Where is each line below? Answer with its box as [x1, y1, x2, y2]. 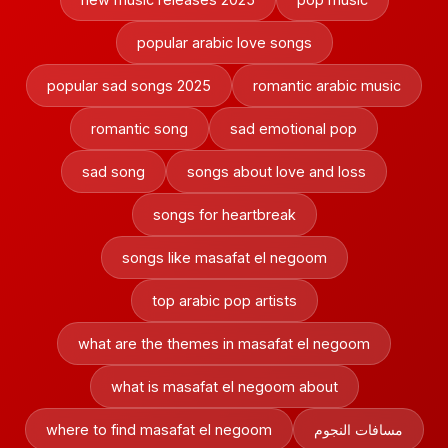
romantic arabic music [253, 77, 401, 94]
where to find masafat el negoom [45, 421, 272, 438]
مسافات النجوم [313, 421, 403, 438]
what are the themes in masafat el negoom [78, 335, 370, 352]
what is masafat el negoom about [110, 378, 338, 395]
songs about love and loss [187, 163, 366, 180]
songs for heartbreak [152, 206, 296, 223]
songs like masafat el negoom [121, 249, 327, 266]
